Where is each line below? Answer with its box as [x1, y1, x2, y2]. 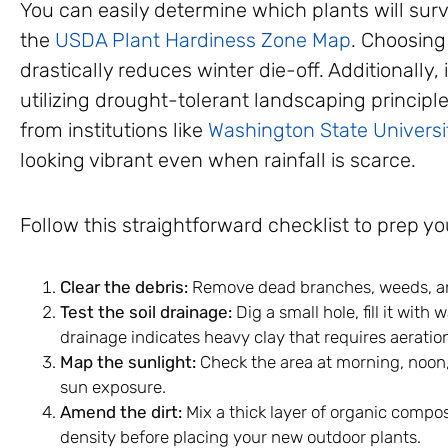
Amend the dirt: [60, 401, 182, 422]
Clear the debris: [60, 276, 188, 297]
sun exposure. [60, 376, 166, 397]
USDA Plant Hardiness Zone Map [55, 27, 351, 52]
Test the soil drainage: [60, 301, 232, 322]
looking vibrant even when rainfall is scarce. [20, 147, 416, 172]
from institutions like [20, 117, 208, 142]
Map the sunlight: [60, 351, 196, 372]
